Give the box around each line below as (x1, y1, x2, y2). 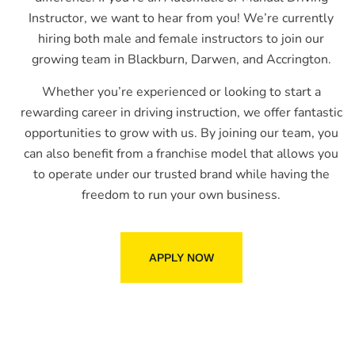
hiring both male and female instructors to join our (38, 30, 324, 48)
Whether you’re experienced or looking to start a (41, 82, 321, 101)
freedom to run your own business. (82, 185, 281, 204)
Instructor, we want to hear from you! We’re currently (29, 10, 334, 28)
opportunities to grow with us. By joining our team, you (24, 124, 338, 142)
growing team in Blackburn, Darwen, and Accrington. (31, 51, 331, 69)
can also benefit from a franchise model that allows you (24, 144, 338, 162)
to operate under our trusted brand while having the (32, 165, 330, 183)
